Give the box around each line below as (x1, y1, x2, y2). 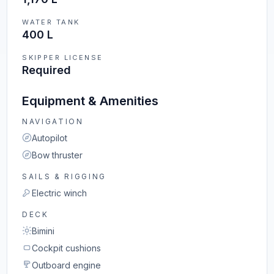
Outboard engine (32, 260, 102, 270)
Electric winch (32, 188, 87, 198)
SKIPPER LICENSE (22, 53, 103, 62)
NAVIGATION (22, 117, 84, 126)
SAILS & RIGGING (22, 172, 106, 181)
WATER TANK (22, 18, 80, 26)
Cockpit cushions (32, 243, 102, 253)
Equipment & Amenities (22, 94, 159, 108)
